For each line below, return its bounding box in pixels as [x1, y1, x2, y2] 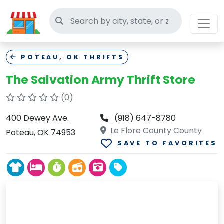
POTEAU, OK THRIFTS [17, 53, 124, 61]
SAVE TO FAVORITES [117, 139, 217, 148]
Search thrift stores [62, 14, 140, 26]
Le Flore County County [108, 125, 202, 136]
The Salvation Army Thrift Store [6, 71, 195, 88]
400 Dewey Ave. [6, 112, 69, 124]
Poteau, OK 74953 [6, 127, 75, 138]
